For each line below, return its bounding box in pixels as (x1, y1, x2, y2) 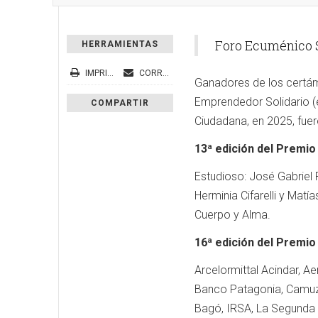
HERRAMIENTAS (82, 39, 158, 49)
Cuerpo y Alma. (194, 208, 273, 221)
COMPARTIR (91, 98, 149, 108)
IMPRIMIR (83, 68, 107, 78)
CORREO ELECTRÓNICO (137, 68, 163, 78)
